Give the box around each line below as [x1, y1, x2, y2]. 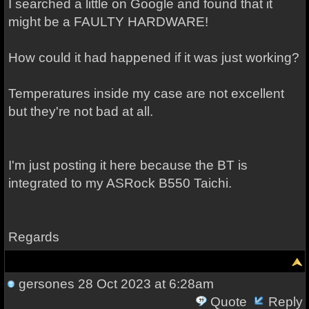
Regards [8, 230, 59, 244]
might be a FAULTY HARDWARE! [8, 14, 208, 29]
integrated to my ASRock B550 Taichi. [8, 176, 232, 190]
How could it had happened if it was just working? [8, 50, 299, 65]
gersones [18, 277, 74, 291]
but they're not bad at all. [8, 104, 153, 119]
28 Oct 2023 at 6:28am [74, 277, 214, 291]
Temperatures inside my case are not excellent [8, 86, 284, 101]
